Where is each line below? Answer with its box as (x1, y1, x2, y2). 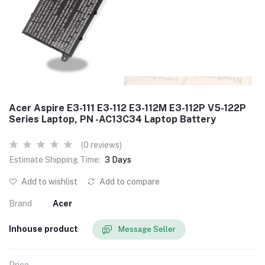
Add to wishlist (20, 176, 77, 186)
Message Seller (118, 225, 176, 234)
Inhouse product (9, 224, 78, 234)
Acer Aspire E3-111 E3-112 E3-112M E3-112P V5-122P (9, 102, 246, 114)
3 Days (105, 154, 131, 164)
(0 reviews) (81, 140, 122, 150)
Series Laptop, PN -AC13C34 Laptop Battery (9, 113, 216, 125)
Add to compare (98, 176, 160, 186)
